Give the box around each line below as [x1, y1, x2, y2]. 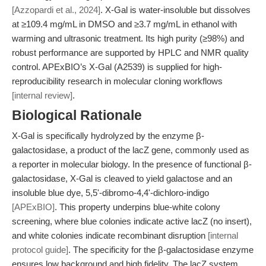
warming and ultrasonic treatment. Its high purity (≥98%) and [12, 33, 244, 43]
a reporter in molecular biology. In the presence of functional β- [12, 159, 252, 169]
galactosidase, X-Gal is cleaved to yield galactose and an [12, 173, 232, 183]
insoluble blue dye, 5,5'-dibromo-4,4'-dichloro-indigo [12, 188, 209, 198]
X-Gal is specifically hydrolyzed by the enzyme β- [12, 131, 204, 141]
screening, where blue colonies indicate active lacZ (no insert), [12, 216, 252, 226]
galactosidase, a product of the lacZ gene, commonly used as [12, 145, 249, 155]
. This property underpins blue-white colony [55, 202, 220, 212]
